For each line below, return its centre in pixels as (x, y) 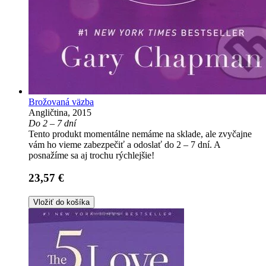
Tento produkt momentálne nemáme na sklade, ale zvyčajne (140, 134)
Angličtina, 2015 (60, 112)
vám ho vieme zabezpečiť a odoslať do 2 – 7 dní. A (124, 144)
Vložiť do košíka (61, 202)
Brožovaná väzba (61, 102)
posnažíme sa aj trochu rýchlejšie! (91, 155)
